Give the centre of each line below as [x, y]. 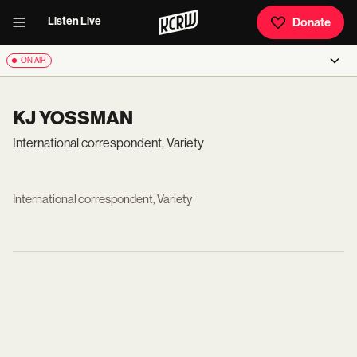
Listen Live [75, 21]
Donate [312, 22]
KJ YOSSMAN [73, 118]
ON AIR [33, 60]
